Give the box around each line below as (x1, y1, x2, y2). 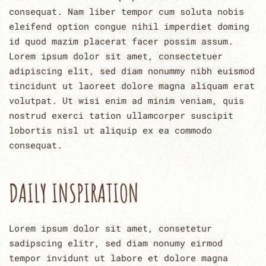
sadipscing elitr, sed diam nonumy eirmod (9, 236, 223, 249)
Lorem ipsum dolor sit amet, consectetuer (9, 49, 223, 62)
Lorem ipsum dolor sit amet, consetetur (9, 221, 212, 234)
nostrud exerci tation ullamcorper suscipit (9, 109, 233, 121)
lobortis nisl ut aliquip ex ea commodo (9, 123, 212, 136)
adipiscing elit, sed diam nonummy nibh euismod (9, 64, 255, 77)
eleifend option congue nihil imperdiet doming (9, 20, 249, 32)
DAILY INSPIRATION (9, 176, 139, 208)
